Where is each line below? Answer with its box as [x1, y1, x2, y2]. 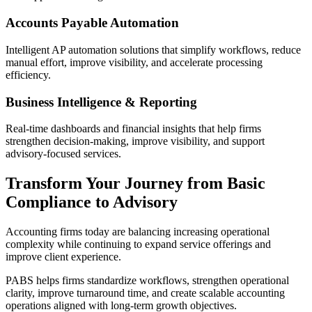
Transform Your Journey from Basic [6, 174, 265, 193]
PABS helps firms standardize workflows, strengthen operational [6, 274, 289, 287]
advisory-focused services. [6, 148, 121, 160]
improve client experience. [6, 251, 121, 263]
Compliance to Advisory [6, 193, 178, 212]
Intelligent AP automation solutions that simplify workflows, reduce [6, 43, 301, 56]
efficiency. [6, 68, 51, 81]
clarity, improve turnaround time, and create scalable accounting [6, 287, 285, 299]
